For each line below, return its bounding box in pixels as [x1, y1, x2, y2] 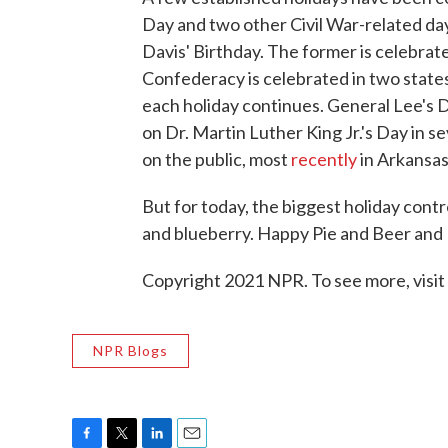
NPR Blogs [93, 342, 168, 359]
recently [291, 148, 357, 170]
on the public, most [142, 148, 291, 170]
